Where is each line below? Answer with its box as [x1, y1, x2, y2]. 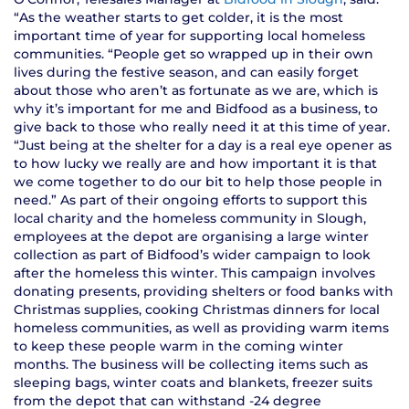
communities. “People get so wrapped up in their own [14, 45, 373, 62]
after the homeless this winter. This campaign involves [14, 264, 375, 281]
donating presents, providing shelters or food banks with [14, 282, 393, 299]
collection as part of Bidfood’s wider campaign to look [14, 246, 371, 263]
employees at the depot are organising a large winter [14, 227, 369, 245]
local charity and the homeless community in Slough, [14, 209, 366, 226]
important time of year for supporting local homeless [14, 26, 365, 44]
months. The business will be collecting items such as [14, 355, 368, 372]
